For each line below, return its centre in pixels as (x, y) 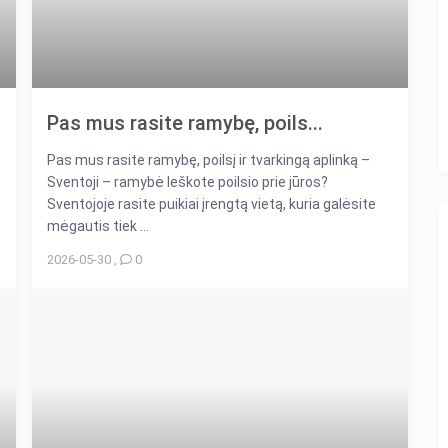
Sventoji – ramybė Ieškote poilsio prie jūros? (187, 181)
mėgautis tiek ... (98, 225)
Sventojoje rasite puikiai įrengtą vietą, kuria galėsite (211, 203)
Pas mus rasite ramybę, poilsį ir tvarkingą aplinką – (208, 159)
